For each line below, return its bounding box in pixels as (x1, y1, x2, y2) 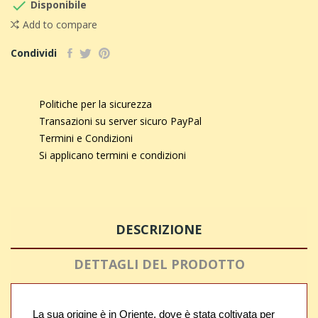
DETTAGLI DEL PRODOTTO (73, 256, 245, 273)
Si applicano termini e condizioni (39, 148, 186, 162)
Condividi (11, 46, 57, 60)
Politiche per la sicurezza (39, 97, 152, 111)
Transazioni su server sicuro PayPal (39, 114, 202, 128)
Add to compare (23, 18, 97, 31)
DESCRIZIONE (116, 221, 202, 238)
